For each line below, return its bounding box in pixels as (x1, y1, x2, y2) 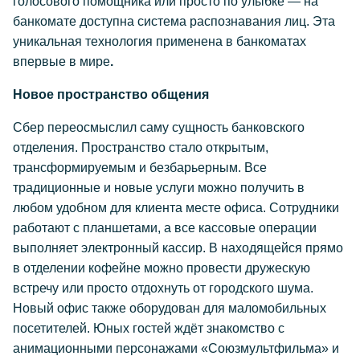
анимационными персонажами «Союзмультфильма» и (13, 342, 339, 355)
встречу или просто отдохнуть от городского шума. (13, 281, 313, 295)
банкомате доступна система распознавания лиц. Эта (13, 14, 335, 28)
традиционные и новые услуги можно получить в (13, 181, 305, 194)
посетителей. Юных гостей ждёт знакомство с (13, 321, 284, 335)
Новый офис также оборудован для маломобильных (13, 301, 326, 315)
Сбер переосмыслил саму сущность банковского (13, 121, 305, 134)
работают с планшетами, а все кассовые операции (13, 221, 317, 235)
